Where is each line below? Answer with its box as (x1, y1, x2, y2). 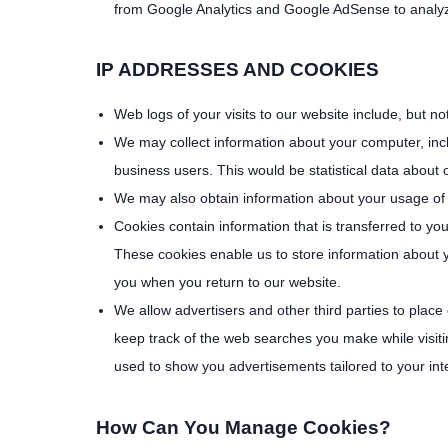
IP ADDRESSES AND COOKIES (96, 59, 379, 81)
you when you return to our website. (114, 274, 341, 291)
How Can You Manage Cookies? (96, 416, 391, 438)
